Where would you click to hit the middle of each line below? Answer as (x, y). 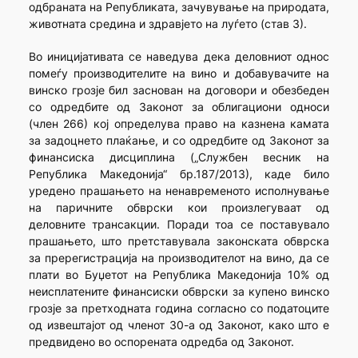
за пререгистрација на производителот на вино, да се (179, 258)
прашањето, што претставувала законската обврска (179, 241)
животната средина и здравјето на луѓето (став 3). (167, 24)
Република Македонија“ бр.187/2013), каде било (179, 174)
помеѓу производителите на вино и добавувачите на (179, 74)
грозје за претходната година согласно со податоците (179, 308)
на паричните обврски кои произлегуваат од (179, 208)
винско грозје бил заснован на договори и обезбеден (179, 90)
